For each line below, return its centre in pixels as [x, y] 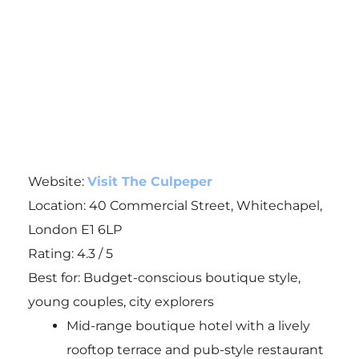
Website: [57, 181]
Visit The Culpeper [149, 181]
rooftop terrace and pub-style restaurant [195, 349]
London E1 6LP [75, 229]
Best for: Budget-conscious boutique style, [164, 277]
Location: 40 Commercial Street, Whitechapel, [175, 205]
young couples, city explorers [121, 301]
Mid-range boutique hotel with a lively [188, 325]
